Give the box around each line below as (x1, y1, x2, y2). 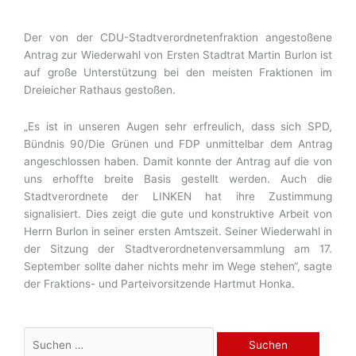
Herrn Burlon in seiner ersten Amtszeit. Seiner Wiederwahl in (24, 224, 332, 238)
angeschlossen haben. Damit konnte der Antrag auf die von (24, 154, 332, 168)
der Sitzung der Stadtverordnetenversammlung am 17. (24, 242, 332, 255)
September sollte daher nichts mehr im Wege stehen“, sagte (24, 259, 332, 273)
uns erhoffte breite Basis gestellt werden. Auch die (24, 172, 332, 185)
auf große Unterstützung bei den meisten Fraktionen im (24, 65, 332, 79)
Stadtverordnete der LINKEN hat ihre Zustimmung (24, 189, 332, 203)
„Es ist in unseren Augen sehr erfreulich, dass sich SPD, (24, 119, 332, 133)
